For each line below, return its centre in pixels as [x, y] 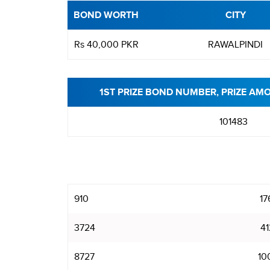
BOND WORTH [106, 15]
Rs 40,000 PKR [106, 45]
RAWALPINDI [235, 45]
